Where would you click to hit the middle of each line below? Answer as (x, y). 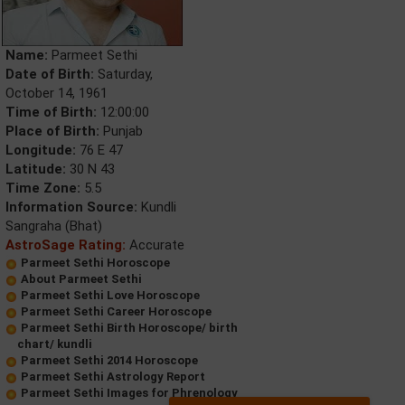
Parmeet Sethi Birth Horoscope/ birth (129, 328)
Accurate (155, 245)
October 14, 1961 (57, 93)
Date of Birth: (50, 74)
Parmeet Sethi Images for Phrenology (129, 393)
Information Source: (71, 207)
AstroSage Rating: (66, 245)
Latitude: (36, 169)
